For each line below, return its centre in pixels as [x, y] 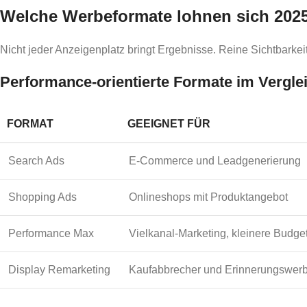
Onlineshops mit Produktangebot [208, 197]
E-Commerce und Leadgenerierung [215, 160]
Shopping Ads [42, 197]
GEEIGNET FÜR [169, 123]
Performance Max [51, 233]
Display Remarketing [59, 269]
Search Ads [36, 160]
